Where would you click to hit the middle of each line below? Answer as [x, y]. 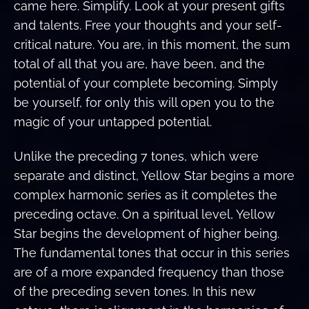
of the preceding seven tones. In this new [135, 292]
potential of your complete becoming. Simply [146, 83]
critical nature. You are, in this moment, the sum [152, 44]
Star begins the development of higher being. [147, 234]
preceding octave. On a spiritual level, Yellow [144, 215]
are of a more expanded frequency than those [149, 272]
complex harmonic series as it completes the [146, 195]
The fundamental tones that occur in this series [152, 253]
